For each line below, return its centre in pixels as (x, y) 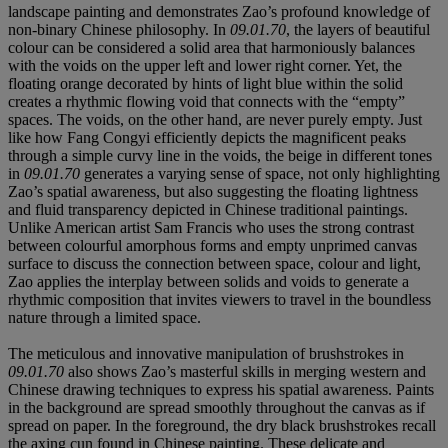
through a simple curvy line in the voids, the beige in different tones (220, 155)
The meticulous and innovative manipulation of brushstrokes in (206, 353)
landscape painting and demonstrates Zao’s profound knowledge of (219, 11)
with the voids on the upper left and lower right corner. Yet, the (205, 65)
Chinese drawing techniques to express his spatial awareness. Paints (221, 389)
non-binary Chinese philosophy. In (119, 29)
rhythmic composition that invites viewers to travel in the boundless (219, 299)
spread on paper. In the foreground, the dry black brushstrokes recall (222, 425)
